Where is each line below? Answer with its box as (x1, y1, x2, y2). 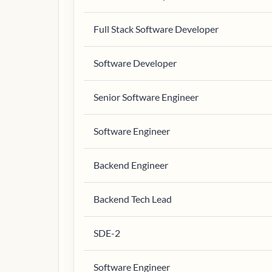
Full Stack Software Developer (93, 23, 219, 35)
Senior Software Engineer (93, 91, 199, 103)
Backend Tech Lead (93, 193, 172, 205)
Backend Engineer (93, 159, 168, 171)
